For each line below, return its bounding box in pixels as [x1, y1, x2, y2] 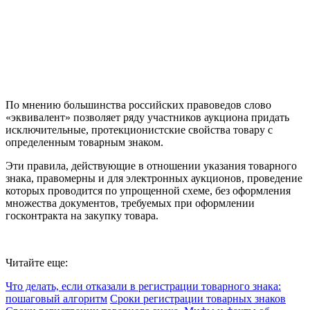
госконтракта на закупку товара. [6, 210, 158, 222]
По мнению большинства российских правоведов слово [6, 99, 271, 111]
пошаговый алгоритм [6, 293, 107, 305]
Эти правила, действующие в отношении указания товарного [6, 160, 297, 172]
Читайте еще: [6, 257, 68, 269]
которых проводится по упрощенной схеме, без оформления [6, 185, 291, 197]
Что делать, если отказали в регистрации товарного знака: [6, 280, 281, 293]
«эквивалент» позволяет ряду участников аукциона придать [6, 111, 289, 124]
